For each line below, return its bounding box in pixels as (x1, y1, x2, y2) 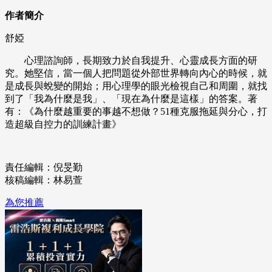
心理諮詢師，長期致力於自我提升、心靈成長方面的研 (5, 55, 257, 66)
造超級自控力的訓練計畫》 (5, 119, 121, 130)
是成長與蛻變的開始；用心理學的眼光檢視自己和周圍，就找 (5, 81, 267, 92)
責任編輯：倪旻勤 (5, 162, 83, 173)
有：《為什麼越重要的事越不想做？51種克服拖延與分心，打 (5, 106, 267, 117)
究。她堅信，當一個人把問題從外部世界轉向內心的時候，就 (5, 68, 267, 79)
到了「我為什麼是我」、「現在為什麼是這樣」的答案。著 (5, 93, 257, 104)
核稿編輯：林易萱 (5, 175, 83, 186)
